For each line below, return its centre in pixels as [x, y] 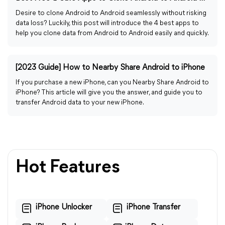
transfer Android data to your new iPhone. [80, 103]
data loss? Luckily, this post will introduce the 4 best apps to [107, 23]
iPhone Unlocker [64, 207]
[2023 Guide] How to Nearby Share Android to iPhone [110, 68]
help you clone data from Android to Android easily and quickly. [112, 33]
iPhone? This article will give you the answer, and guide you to [109, 93]
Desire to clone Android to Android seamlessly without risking [111, 13]
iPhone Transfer [154, 207]
